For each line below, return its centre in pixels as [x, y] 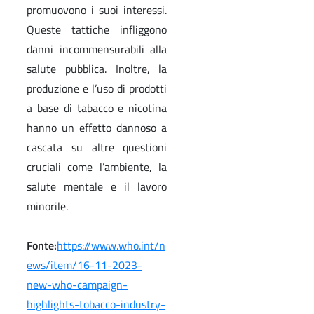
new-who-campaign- [77, 284]
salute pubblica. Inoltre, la [97, 68]
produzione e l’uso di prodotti [97, 88]
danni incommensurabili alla [97, 49]
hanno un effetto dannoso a [97, 127]
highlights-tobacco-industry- [96, 304]
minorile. [47, 206]
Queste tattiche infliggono [97, 29]
